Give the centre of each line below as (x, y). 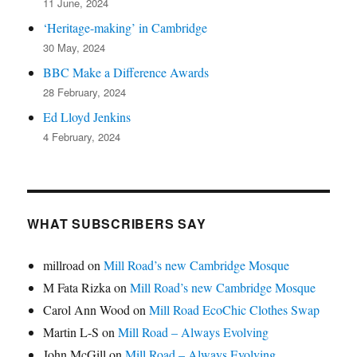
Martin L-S (71, 331)
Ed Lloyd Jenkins (87, 116)
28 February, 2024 (85, 92)
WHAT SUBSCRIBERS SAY (117, 223)
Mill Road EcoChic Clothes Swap (235, 309)
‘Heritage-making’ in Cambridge (126, 27)
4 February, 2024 (82, 136)
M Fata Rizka (77, 287)
